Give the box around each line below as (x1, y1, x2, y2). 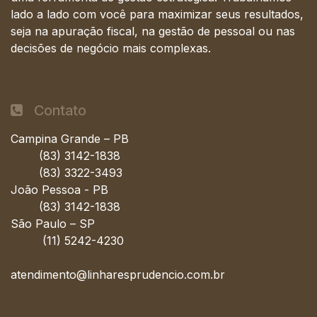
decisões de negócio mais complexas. (11, 41, 211, 56)
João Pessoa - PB (11, 183, 112, 197)
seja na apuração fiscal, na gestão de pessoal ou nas (11, 24, 295, 39)
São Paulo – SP (11, 217, 98, 231)
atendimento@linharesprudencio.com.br (11, 267, 225, 282)
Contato (23, 102, 86, 120)
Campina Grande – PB (11, 132, 132, 146)
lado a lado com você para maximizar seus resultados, (11, 7, 304, 22)
